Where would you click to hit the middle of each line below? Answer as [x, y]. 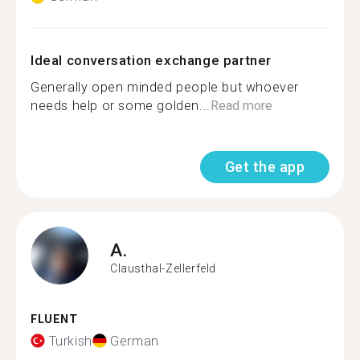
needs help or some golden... [121, 106]
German [135, 341]
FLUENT [54, 319]
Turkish [70, 341]
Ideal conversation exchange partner [151, 60]
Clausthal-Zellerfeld [163, 268]
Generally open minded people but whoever [165, 87]
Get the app [264, 167]
